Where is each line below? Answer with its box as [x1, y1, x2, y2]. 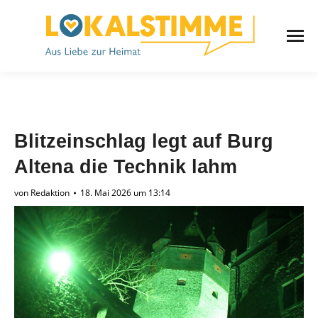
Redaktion [31, 187, 70, 199]
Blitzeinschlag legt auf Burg [14, 131, 273, 153]
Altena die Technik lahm [14, 156, 237, 178]
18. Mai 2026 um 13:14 [80, 187, 170, 199]
